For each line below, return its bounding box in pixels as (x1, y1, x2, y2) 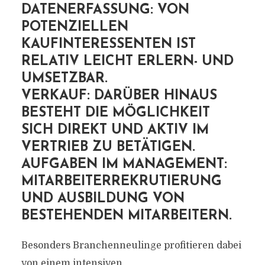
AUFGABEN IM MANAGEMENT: (21, 158, 227, 172)
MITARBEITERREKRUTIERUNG (21, 175, 222, 189)
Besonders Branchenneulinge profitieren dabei (21, 240, 241, 251)
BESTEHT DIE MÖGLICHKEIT (21, 106, 210, 120)
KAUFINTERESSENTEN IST (21, 38, 196, 51)
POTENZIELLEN (21, 21, 128, 34)
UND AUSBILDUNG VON (21, 192, 185, 206)
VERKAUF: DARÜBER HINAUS (21, 89, 217, 103)
